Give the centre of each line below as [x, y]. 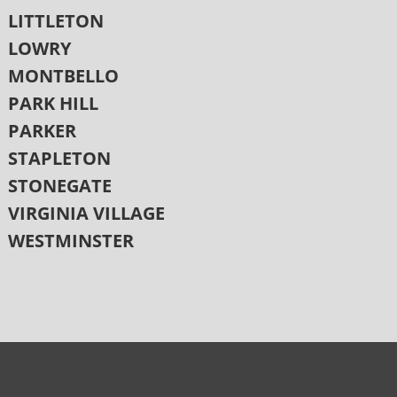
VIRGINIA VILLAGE [86, 213]
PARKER [42, 130]
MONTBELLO [63, 75]
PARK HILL [53, 103]
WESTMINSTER [70, 240]
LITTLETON [55, 20]
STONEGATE [59, 185]
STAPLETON [59, 158]
